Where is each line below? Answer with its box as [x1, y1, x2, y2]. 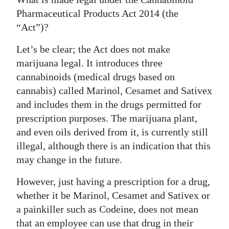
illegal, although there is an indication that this [16, 140, 211, 151]
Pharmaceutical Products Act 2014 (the [16, 7, 178, 19]
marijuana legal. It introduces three [16, 57, 163, 68]
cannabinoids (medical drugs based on [16, 71, 175, 82]
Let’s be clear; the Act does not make [16, 43, 170, 55]
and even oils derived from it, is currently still [16, 126, 208, 138]
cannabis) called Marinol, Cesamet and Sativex [16, 84, 212, 96]
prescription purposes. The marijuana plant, [16, 112, 197, 124]
